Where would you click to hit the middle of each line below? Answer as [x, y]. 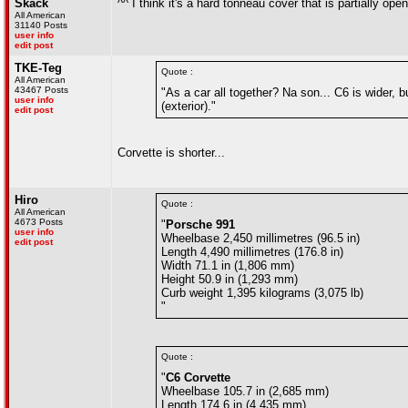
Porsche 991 [200, 224]
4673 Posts [39, 222]
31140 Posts [41, 25]
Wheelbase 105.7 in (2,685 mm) [245, 391]
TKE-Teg [38, 68]
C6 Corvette [198, 377]
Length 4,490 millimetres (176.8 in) [252, 252]
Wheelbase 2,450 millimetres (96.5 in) [260, 238]
